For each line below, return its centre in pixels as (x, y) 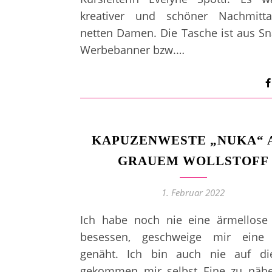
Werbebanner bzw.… (132, 50)
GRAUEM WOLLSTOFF (193, 161)
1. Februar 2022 (193, 192)
